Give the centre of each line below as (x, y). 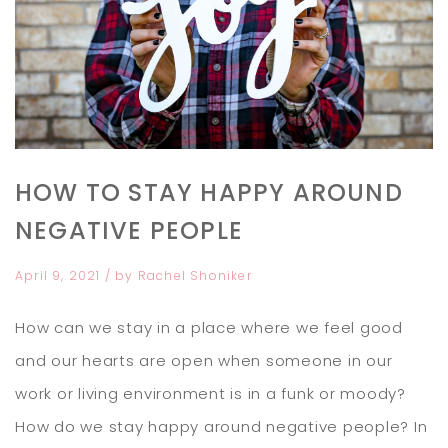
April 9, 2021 (60, 275)
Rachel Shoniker (194, 275)
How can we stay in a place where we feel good (209, 327)
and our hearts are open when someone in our (204, 360)
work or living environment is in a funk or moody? (210, 393)
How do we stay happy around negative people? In (221, 426)
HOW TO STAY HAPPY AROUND (209, 192)
